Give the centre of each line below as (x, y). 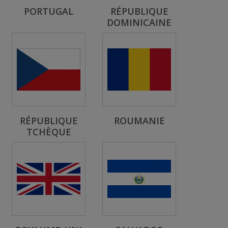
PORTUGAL (49, 11)
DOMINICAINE (139, 22)
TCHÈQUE (49, 132)
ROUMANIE (139, 121)
